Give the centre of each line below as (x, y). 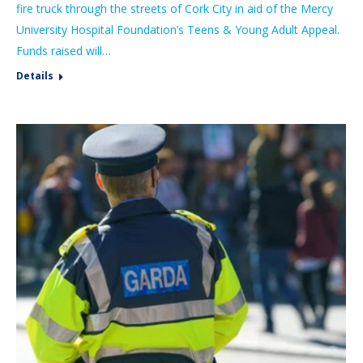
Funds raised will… (64, 50)
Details (35, 75)
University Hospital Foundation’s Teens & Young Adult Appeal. (178, 29)
